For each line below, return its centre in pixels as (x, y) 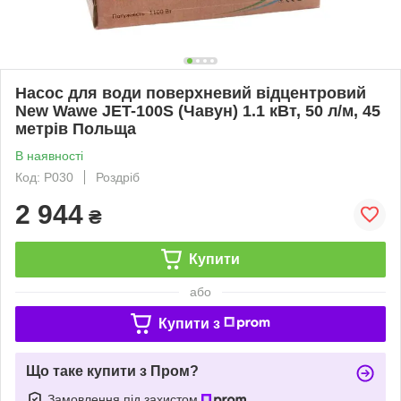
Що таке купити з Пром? (112, 371)
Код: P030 (44, 177)
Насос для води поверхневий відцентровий (191, 93)
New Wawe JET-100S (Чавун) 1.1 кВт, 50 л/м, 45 (198, 111)
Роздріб (118, 177)
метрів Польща (76, 128)
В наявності (49, 155)
